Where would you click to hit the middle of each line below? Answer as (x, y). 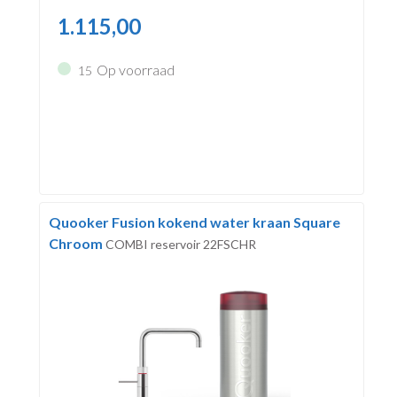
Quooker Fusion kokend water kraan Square (194, 222)
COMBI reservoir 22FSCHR (180, 244)
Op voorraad (135, 70)
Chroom (77, 243)
